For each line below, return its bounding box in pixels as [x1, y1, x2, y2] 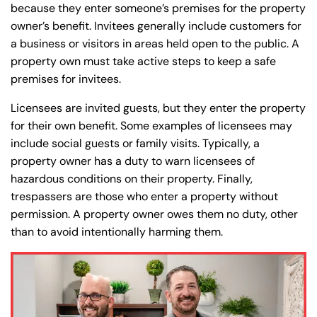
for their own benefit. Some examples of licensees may [11, 118, 292, 134]
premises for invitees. [11, 71, 121, 87]
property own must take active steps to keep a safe [11, 54, 276, 69]
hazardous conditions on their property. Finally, [11, 171, 253, 187]
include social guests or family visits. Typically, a [11, 136, 260, 151]
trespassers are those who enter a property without [11, 189, 278, 204]
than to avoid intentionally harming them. [11, 224, 223, 240]
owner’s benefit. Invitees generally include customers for [11, 18, 301, 34]
